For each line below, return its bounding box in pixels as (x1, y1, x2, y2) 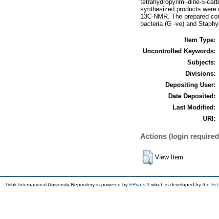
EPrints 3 (129, 181, 150, 187)
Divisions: (185, 69, 216, 77)
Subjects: (187, 58, 216, 66)
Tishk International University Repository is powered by (5, 181, 129, 187)
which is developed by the (150, 181, 211, 187)
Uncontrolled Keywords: (143, 47, 216, 55)
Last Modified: (173, 103, 216, 111)
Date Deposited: (168, 92, 216, 100)
